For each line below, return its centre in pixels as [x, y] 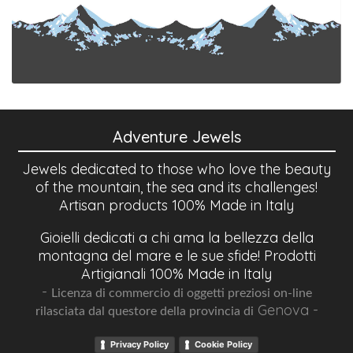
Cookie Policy [223, 344]
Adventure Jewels [176, 136]
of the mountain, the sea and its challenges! [176, 187]
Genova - [286, 310]
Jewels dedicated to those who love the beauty [176, 169]
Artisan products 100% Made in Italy [176, 205]
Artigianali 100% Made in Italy [176, 274]
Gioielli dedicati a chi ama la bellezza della [176, 238]
